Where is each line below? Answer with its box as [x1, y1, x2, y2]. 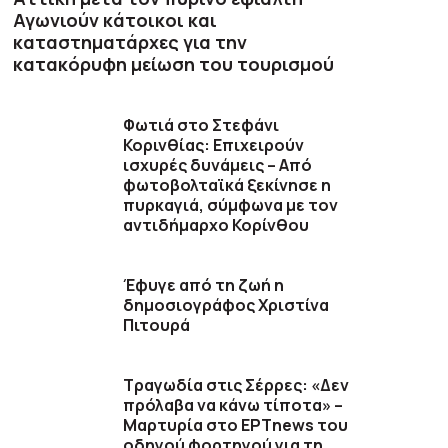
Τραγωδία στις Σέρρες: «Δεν [123, 373, 350, 396]
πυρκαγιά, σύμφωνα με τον [123, 193, 339, 216]
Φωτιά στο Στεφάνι [123, 113, 280, 136]
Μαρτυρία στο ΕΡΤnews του [123, 413, 349, 436]
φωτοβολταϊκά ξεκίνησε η [123, 173, 332, 196]
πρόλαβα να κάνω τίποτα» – [123, 393, 344, 416]
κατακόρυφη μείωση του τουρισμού [13, 51, 335, 76]
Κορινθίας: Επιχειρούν [123, 133, 305, 156]
